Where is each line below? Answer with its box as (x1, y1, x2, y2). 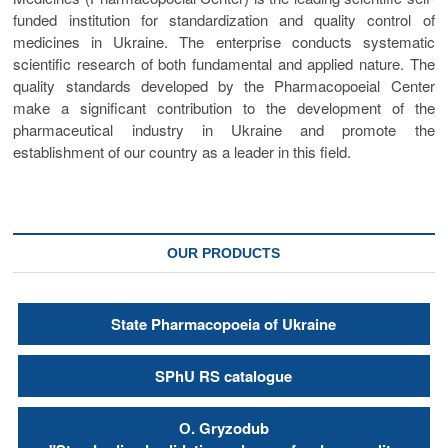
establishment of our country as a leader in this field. (13, 141, 352, 162)
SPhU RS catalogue (155, 365, 293, 387)
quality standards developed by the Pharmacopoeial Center (13, 75, 435, 96)
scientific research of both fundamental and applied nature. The (13, 53, 435, 74)
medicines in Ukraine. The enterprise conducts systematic (13, 31, 435, 52)
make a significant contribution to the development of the (13, 97, 435, 118)
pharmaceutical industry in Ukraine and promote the (13, 119, 435, 140)
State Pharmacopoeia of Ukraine (111, 313, 337, 335)
